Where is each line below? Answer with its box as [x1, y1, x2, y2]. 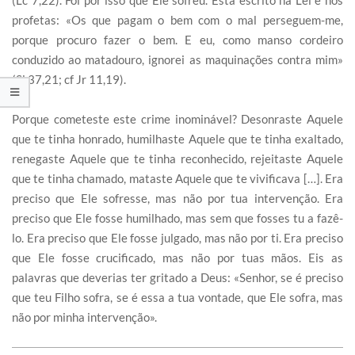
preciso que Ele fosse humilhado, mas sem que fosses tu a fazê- [12, 211, 343, 226]
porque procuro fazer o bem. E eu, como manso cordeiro [12, 32, 343, 48]
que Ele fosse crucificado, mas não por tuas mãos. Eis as [12, 250, 343, 265]
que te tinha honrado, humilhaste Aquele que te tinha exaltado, [12, 132, 343, 147]
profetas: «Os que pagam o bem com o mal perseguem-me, [12, 13, 343, 28]
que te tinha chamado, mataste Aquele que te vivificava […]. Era [12, 171, 343, 186]
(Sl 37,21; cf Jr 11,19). [12, 72, 126, 87]
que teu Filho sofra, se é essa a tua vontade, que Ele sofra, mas [12, 290, 343, 305]
